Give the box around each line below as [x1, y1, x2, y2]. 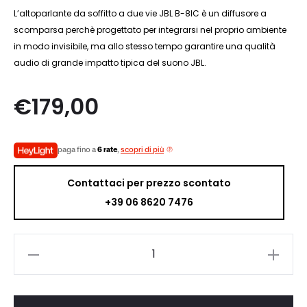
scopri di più [121, 146, 164, 154]
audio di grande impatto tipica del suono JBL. [14, 56, 206, 69]
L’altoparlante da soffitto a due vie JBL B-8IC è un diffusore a [14, 7, 267, 19]
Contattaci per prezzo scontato [67, 175, 231, 190]
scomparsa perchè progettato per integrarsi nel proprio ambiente [14, 23, 286, 36]
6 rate [97, 146, 117, 154]
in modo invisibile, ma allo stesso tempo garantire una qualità [14, 40, 275, 52]
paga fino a [58, 146, 97, 154]
